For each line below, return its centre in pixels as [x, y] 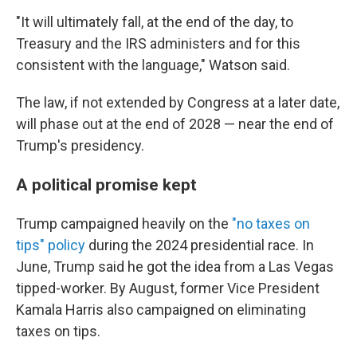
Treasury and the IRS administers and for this [158, 43]
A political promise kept [106, 184]
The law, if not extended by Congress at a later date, [178, 102]
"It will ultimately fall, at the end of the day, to [155, 22]
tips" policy [51, 245]
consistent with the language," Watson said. [153, 65]
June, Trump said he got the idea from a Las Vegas [175, 267]
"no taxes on [271, 224]
